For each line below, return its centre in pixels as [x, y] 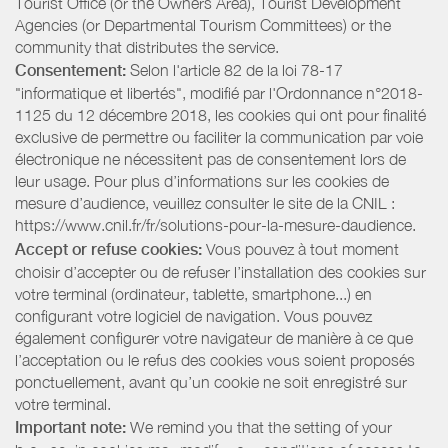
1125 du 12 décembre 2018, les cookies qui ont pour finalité [220, 115]
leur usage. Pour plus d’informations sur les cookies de [202, 181]
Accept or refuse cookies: [108, 249]
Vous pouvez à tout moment [300, 248]
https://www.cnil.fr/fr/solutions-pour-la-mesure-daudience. [215, 225]
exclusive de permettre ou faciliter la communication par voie [219, 137]
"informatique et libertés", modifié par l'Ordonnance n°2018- [219, 93]
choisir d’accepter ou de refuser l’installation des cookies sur [220, 271]
